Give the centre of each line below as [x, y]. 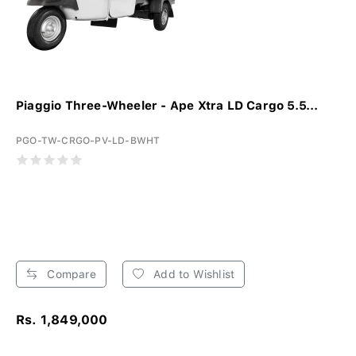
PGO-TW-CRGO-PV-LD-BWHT [88, 140]
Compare [70, 274]
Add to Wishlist [193, 274]
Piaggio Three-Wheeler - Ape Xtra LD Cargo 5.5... [168, 105]
